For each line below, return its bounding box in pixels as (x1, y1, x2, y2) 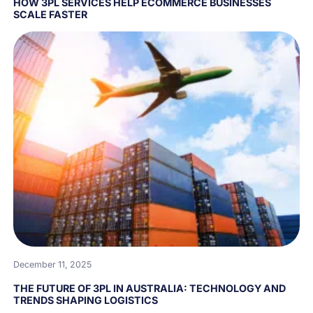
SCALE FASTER (13, 8, 88, 21)
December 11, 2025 (13, 259, 92, 270)
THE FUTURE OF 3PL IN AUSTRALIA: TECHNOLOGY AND (13, 282, 286, 294)
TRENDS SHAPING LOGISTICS (13, 293, 159, 306)
